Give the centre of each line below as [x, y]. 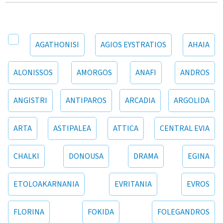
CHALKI [27, 157]
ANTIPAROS [86, 101]
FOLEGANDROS [183, 212]
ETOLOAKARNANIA [47, 184]
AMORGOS [94, 73]
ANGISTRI [31, 101]
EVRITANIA [133, 184]
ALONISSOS [33, 73]
